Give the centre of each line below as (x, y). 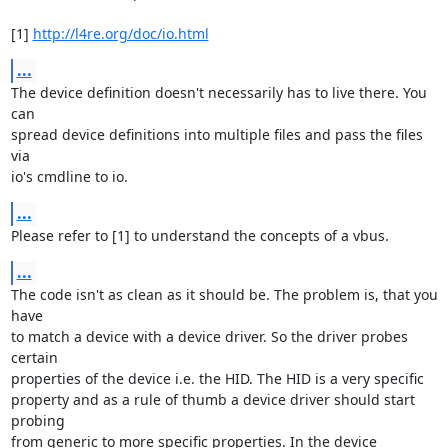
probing (37, 420)
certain (34, 357)
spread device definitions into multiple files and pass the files (216, 134)
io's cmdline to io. (69, 176)
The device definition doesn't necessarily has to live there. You (218, 92)
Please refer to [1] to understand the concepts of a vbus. (199, 235)
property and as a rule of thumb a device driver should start (212, 399)
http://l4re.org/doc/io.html (120, 33)
